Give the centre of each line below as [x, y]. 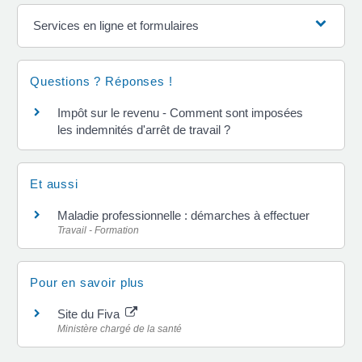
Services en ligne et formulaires [116, 25]
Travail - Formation [98, 230]
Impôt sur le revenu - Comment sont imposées [180, 112]
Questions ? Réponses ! [101, 81]
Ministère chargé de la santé [120, 329]
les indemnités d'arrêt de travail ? [144, 129]
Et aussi [54, 183]
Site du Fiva [90, 314]
